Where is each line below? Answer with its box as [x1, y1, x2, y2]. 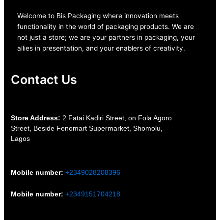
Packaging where [68, 11, 123, 20]
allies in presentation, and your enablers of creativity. [17, 44, 186, 52]
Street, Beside [10, 124, 56, 132]
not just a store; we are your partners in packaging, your [17, 33, 195, 41]
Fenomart [56, 124, 87, 132]
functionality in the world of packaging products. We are [17, 22, 194, 30]
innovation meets [122, 11, 179, 20]
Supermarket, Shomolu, [86, 124, 163, 132]
